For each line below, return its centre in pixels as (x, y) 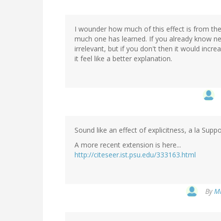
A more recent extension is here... (128, 145)
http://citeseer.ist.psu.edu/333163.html (135, 154)
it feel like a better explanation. (123, 58)
